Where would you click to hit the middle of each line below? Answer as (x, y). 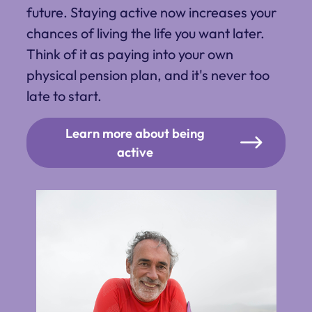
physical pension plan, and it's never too (148, 75)
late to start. (64, 96)
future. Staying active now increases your (151, 13)
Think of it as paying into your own (130, 54)
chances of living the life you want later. (146, 33)
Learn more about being (135, 134)
